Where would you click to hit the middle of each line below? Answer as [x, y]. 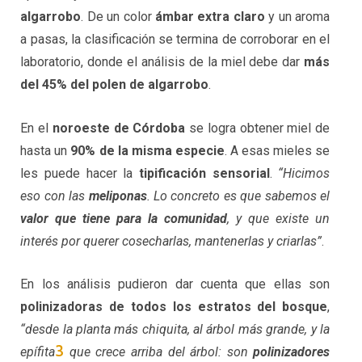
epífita [38, 352]
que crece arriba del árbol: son [159, 352]
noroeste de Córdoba [119, 128]
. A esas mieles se [277, 150]
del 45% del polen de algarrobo [115, 84]
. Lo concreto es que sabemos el [238, 196]
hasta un [46, 150]
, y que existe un [279, 218]
